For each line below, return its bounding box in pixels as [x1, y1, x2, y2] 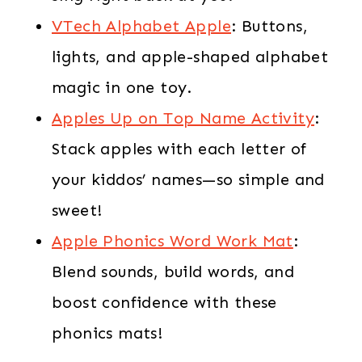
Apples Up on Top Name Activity [52, 107, 314, 128]
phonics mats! [52, 322, 163, 343]
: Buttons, [231, 15, 309, 36]
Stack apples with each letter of [52, 138, 307, 158]
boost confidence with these [52, 292, 277, 312]
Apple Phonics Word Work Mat [52, 230, 293, 250]
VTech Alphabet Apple [52, 15, 231, 36]
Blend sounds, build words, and [52, 261, 294, 281]
